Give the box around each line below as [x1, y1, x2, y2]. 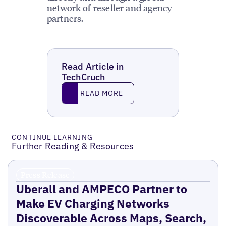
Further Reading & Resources [12, 140, 134, 152]
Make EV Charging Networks [16, 196, 169, 211]
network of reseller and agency [46, 2, 173, 14]
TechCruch [61, 71, 105, 83]
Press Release [20, 169, 70, 180]
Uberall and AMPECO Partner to [16, 181, 187, 197]
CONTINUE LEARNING [12, 133, 93, 142]
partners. [46, 12, 84, 24]
